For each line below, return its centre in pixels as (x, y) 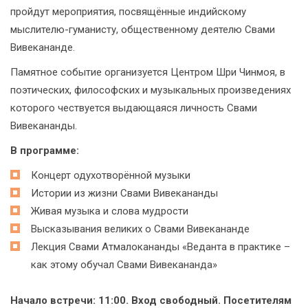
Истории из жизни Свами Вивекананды (124, 193)
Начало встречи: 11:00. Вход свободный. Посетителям (151, 300)
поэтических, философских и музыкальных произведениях (151, 90)
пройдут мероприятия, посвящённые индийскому (128, 12)
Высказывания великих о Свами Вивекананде (140, 229)
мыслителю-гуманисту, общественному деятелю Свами (143, 30)
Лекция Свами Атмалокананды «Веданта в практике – (161, 247)
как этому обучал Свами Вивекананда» (124, 265)
